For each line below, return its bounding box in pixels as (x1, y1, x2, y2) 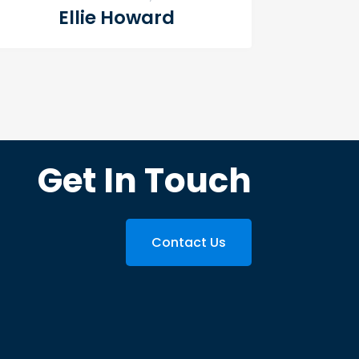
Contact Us (151, 233, 226, 252)
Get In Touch (37, 157, 252, 205)
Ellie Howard (58, 4, 175, 30)
